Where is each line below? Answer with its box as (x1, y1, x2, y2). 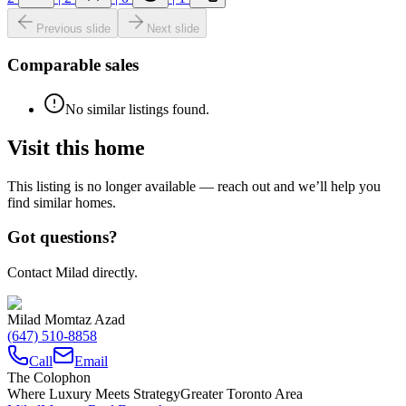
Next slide (147, 22, 199, 36)
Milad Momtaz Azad (7, 312, 125, 328)
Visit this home (7, 135, 145, 159)
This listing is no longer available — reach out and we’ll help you (7, 178, 381, 194)
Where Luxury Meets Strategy (7, 386, 180, 402)
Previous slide (36, 22, 111, 36)
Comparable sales (7, 55, 139, 75)
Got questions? (7, 227, 118, 247)
